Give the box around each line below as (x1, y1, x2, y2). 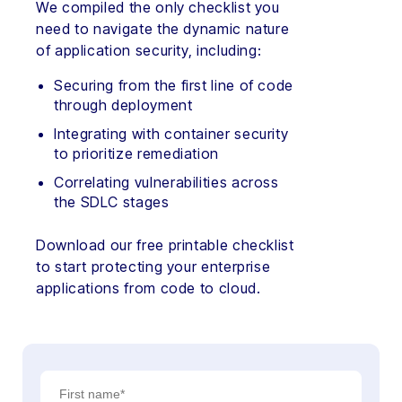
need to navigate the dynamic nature (36, 20, 290, 39)
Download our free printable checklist (36, 236, 294, 255)
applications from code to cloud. (36, 279, 266, 298)
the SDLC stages (54, 193, 170, 212)
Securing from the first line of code (54, 76, 294, 95)
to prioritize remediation (54, 144, 219, 163)
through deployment (54, 96, 193, 115)
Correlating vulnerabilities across (54, 173, 279, 192)
